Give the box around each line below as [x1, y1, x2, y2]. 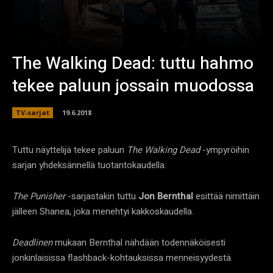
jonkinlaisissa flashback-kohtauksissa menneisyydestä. [12, 250, 233, 264]
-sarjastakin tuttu [65, 189, 138, 203]
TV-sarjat [16, 107, 49, 117]
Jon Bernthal [138, 189, 193, 203]
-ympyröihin [200, 143, 249, 157]
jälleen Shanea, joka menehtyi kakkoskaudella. [12, 204, 194, 218]
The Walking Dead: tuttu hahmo [12, 51, 253, 76]
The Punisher [12, 189, 65, 203]
